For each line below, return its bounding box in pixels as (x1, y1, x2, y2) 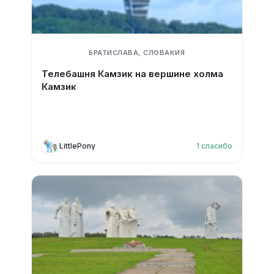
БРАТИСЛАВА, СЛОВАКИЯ (89, 48, 185, 57)
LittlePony (59, 141, 95, 150)
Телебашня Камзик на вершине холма (41, 68, 223, 80)
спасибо (201, 141, 233, 150)
